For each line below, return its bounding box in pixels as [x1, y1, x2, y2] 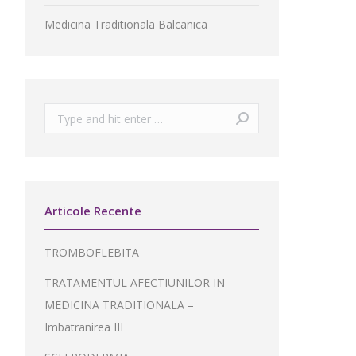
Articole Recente [44, 203, 141, 219]
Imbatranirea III [44, 319, 123, 335]
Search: [44, 106, 82, 122]
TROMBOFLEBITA [44, 245, 139, 260]
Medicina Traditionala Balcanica [44, 17, 207, 32]
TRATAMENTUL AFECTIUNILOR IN [44, 275, 225, 290]
